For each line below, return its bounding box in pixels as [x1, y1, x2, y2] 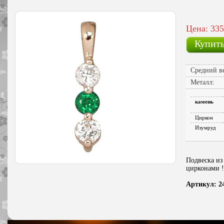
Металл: [190, 78, 214, 86]
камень [195, 98, 213, 105]
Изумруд [195, 124, 216, 131]
